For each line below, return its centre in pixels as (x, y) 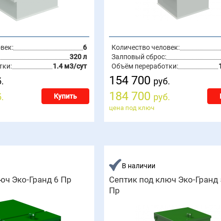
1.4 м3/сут (70, 66)
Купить (65, 96)
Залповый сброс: (139, 57)
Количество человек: (145, 47)
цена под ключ (131, 108)
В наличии (138, 166)
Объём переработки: (145, 66)
